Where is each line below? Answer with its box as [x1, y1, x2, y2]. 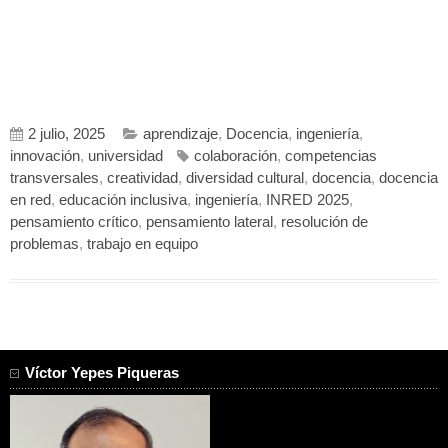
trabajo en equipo [87, 236, 198, 253]
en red [10, 192, 51, 209]
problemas [10, 236, 79, 253]
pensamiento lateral [146, 214, 273, 231]
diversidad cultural [186, 170, 304, 187]
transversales [10, 170, 99, 187]
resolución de [281, 214, 368, 231]
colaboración [194, 148, 277, 165]
